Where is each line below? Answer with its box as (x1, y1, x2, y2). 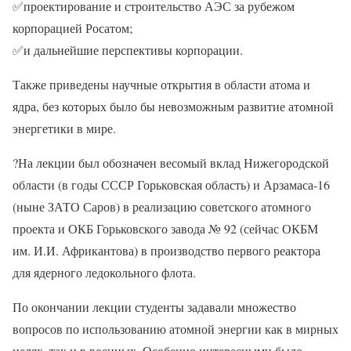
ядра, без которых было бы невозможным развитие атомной (13, 98, 334, 114)
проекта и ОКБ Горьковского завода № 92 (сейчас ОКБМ (13, 220, 318, 237)
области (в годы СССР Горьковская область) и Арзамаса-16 (13, 176, 330, 193)
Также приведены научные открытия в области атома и (13, 76, 310, 92)
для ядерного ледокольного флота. (13, 264, 196, 280)
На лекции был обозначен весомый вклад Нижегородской (18, 154, 329, 171)
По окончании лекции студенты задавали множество (13, 299, 296, 315)
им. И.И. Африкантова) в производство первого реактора (13, 242, 320, 259)
